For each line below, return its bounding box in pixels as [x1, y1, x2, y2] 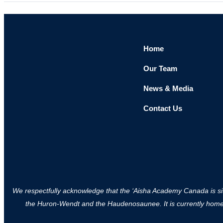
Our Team [143, 64, 177, 73]
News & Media [143, 84, 193, 93]
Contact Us [143, 104, 182, 113]
